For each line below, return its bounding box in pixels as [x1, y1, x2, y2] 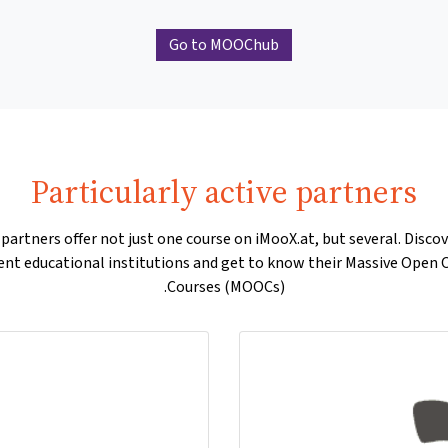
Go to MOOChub [169, 34, 279, 56]
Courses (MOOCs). [166, 276, 285, 298]
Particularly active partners [31, 170, 417, 215]
